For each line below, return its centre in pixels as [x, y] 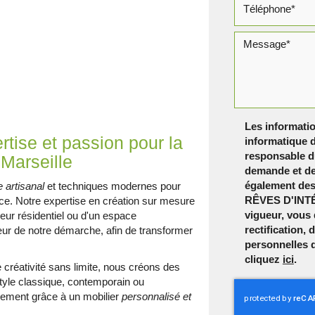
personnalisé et [157, 296]
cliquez [263, 259]
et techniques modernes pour [113, 186]
